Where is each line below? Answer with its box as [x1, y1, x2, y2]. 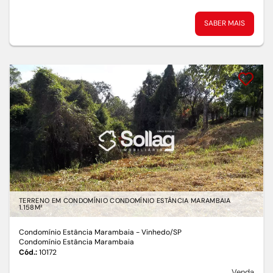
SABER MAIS [204, 18, 245, 29]
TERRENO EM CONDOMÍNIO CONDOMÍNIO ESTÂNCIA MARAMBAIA [19, 196, 231, 205]
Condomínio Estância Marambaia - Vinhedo [19, 227, 170, 238]
